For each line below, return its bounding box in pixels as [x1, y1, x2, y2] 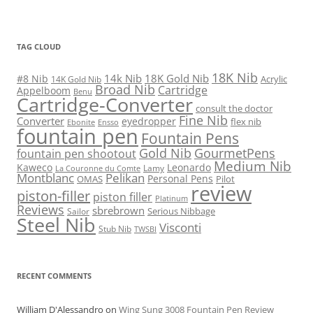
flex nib [231, 115, 261, 128]
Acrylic [261, 72, 287, 85]
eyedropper [122, 114, 176, 128]
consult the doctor [196, 101, 272, 115]
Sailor [67, 205, 89, 217]
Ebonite [67, 116, 95, 127]
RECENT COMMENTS [17, 270, 92, 281]
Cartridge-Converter [17, 92, 193, 117]
